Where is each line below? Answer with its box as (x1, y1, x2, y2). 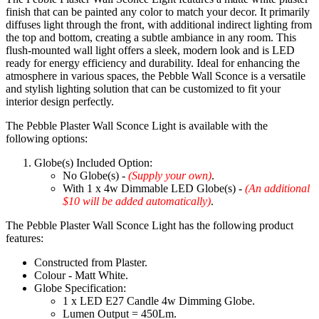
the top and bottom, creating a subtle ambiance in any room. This (6, 31, 296, 44)
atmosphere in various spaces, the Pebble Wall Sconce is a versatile (6, 70, 305, 83)
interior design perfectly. (6, 95, 114, 108)
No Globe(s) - (63, 169, 128, 182)
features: (6, 232, 43, 245)
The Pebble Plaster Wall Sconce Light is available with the (6, 120, 268, 132)
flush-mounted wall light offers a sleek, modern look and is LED (6, 44, 295, 57)
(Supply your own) (128, 169, 211, 182)
